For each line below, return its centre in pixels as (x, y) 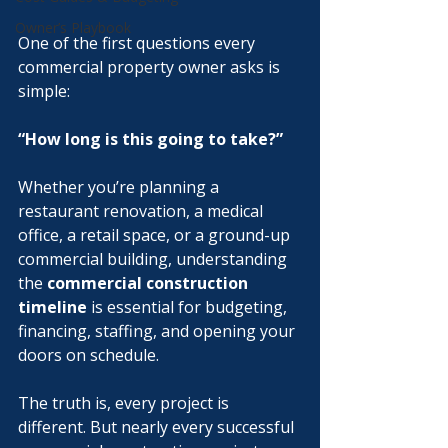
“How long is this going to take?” (150, 139)
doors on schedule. (88, 355)
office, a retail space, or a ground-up (156, 235)
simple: (44, 91)
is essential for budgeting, (189, 307)
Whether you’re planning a (120, 187)
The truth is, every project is (125, 403)
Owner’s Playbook (73, 27)
